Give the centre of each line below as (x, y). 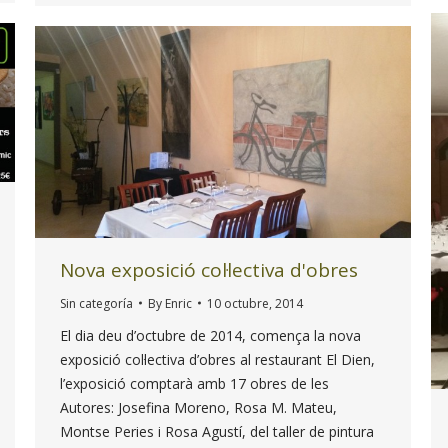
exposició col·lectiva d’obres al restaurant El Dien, (217, 359)
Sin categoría (96, 303)
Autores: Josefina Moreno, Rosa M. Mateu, (198, 407)
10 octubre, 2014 (255, 303)
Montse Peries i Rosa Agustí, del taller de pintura (217, 431)
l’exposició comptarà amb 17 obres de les (194, 383)
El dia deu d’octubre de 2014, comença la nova (210, 335)
